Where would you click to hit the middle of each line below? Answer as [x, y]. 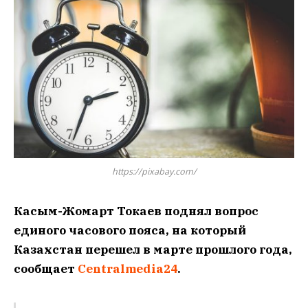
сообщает [46, 268]
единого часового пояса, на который [130, 230]
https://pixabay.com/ [154, 171]
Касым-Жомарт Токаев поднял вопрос [136, 211]
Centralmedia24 [128, 268]
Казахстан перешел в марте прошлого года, [153, 249]
